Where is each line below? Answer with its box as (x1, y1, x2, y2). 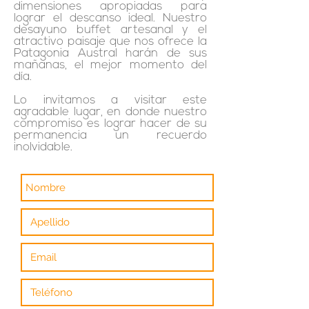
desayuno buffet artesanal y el (14, 24, 207, 36)
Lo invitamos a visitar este (14, 94, 207, 106)
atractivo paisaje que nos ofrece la (14, 36, 207, 48)
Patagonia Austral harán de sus (14, 48, 207, 59)
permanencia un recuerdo (14, 130, 207, 141)
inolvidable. (14, 141, 72, 153)
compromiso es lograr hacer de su (14, 118, 207, 130)
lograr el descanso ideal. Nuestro (14, 12, 207, 24)
